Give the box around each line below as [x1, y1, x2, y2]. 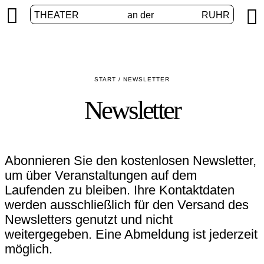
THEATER [34, 10, 79, 20]
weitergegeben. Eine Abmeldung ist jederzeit [5, 227, 258, 242]
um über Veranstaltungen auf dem [5, 168, 197, 183]
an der [127, 10, 154, 20]
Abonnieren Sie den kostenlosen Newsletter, [5, 153, 256, 168]
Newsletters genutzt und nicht [5, 212, 173, 227]
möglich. [5, 242, 52, 256]
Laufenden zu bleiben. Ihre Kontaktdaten [5, 183, 235, 197]
